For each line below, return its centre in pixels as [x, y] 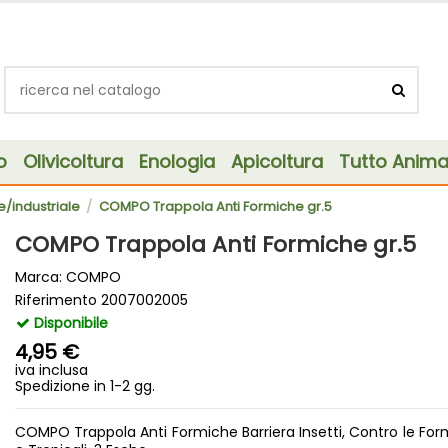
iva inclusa [51, 370]
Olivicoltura [72, 161]
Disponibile [68, 323]
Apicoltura [276, 161]
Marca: [38, 277]
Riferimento [55, 300]
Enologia [176, 161]
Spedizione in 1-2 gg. [84, 386]
